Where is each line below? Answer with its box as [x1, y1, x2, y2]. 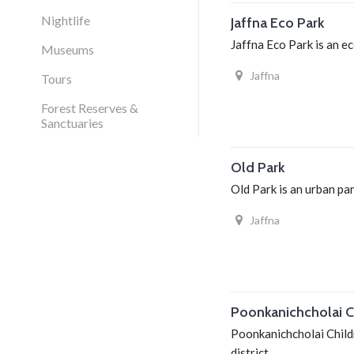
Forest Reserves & [41, 100, 138, 115]
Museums [41, 42, 94, 57]
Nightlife [41, 13, 90, 28]
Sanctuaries [41, 115, 104, 130]
